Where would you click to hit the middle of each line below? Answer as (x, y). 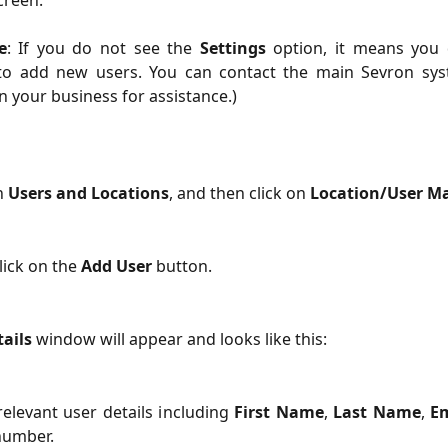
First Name (279, 411)
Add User (116, 265)
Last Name (377, 411)
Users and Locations (88, 192)
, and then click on (239, 192)
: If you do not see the (103, 48)
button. (182, 265)
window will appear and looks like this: (179, 338)
